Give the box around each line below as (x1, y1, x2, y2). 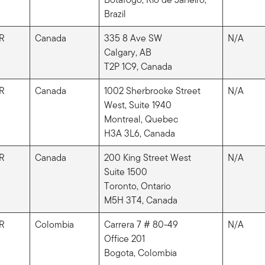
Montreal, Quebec (104, 112, 178, 126)
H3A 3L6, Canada (104, 126, 175, 140)
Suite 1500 (104, 164, 147, 179)
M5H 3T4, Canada (104, 193, 177, 207)
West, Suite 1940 (104, 98, 172, 112)
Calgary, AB (104, 45, 151, 59)
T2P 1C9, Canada (104, 59, 172, 73)
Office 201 (104, 231, 145, 245)
